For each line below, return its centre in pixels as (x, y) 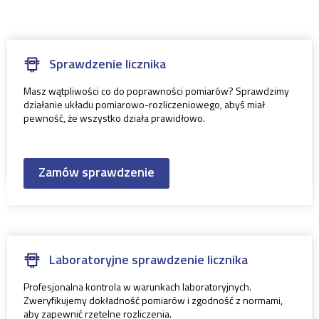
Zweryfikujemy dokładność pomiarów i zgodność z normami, (153, 300)
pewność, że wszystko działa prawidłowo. (114, 117)
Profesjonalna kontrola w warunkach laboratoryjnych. (137, 286)
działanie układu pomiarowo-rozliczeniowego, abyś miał (144, 104)
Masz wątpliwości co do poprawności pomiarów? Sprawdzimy (156, 90)
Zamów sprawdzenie (96, 172)
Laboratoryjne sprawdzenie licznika (148, 259)
